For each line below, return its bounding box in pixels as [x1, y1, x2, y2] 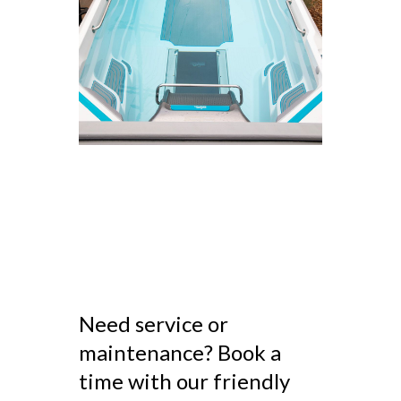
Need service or [79, 311, 228, 337]
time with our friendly [79, 368, 290, 394]
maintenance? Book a [79, 339, 281, 365]
